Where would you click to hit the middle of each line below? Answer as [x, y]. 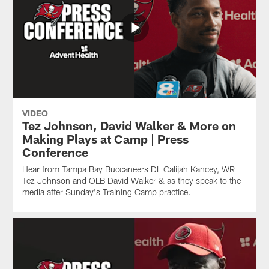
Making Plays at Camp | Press [105, 138]
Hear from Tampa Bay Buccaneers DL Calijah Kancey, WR [128, 169]
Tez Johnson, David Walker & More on [129, 125]
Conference [55, 152]
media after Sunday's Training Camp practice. [106, 192]
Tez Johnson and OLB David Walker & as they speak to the [131, 180]
